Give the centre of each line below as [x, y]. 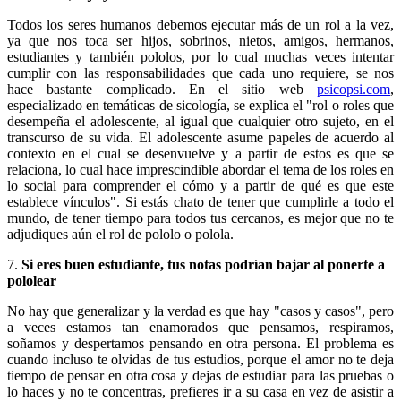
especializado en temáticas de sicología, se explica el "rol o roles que [200, 105]
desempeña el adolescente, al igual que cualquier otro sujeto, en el [200, 121]
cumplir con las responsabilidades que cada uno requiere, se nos [200, 73]
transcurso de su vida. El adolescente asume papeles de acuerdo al [200, 137]
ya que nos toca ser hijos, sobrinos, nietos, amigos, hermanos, [200, 40]
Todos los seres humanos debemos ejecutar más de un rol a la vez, [200, 24]
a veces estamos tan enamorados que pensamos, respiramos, [200, 327]
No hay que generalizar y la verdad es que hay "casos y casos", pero [200, 311]
